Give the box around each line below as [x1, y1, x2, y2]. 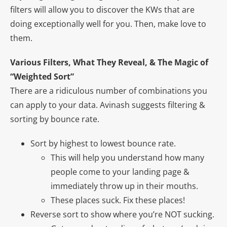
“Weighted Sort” [10, 71, 74, 83]
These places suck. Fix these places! [51, 195, 185, 206]
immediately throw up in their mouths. [51, 180, 198, 192]
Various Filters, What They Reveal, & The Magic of [10, 57, 208, 68]
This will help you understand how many [51, 152, 204, 164]
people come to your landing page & [51, 166, 190, 178]
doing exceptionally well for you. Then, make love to [10, 18, 206, 30]
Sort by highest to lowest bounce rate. [30, 138, 176, 149]
